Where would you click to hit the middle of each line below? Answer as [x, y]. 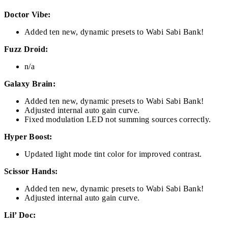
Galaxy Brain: [30, 84]
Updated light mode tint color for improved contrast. [113, 154]
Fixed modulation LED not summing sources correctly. [118, 120]
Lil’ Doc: [20, 215]
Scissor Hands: [31, 172]
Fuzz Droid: [26, 49]
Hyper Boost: [28, 137]
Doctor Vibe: [27, 15]
